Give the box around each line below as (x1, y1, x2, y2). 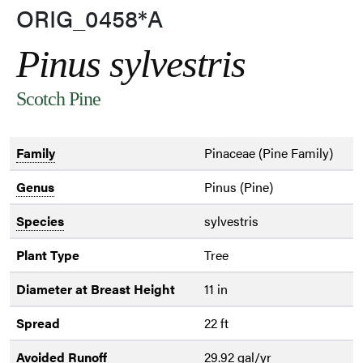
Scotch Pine (16, 88, 100, 110)
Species (16, 211, 64, 231)
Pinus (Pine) (204, 177, 273, 197)
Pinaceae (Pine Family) (204, 143, 333, 163)
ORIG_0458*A (16, 2, 163, 35)
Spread (16, 314, 60, 333)
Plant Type (16, 246, 79, 265)
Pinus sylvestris (16, 42, 246, 86)
